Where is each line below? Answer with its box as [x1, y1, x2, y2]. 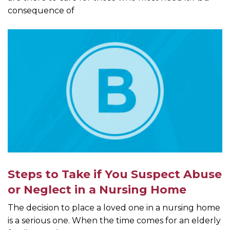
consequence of [8, 6, 74, 15]
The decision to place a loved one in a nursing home [8, 203, 220, 213]
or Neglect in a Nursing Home [8, 183, 186, 197]
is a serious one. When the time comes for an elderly [8, 216, 221, 225]
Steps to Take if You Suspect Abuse [8, 167, 222, 181]
